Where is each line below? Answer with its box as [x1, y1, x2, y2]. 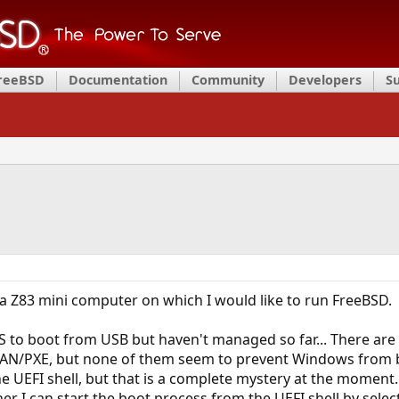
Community [191, 71, 265, 88]
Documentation [69, 71, 167, 88]
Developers [289, 71, 362, 88]
